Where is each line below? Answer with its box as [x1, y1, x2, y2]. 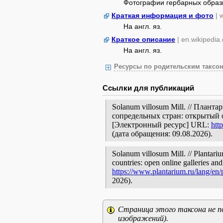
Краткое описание [111, 35, 175, 43]
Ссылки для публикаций [103, 84, 194, 92]
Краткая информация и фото [111, 11, 214, 19]
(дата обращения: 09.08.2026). [112, 129, 213, 138]
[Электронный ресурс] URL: [112, 120, 211, 129]
